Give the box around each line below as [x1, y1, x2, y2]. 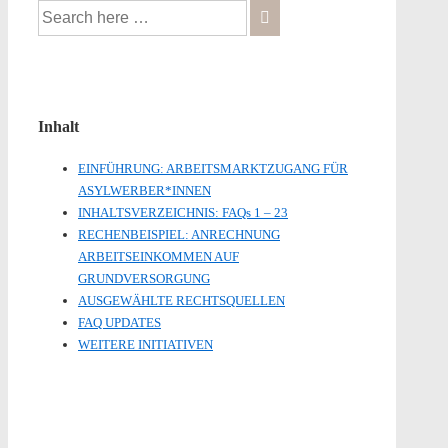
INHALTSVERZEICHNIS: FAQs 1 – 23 [78, 205, 288, 221]
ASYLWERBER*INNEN [78, 183, 211, 199]
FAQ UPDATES [78, 315, 161, 331]
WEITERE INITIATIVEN [78, 337, 213, 353]
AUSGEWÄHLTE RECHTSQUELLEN [78, 293, 285, 309]
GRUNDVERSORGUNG [78, 271, 210, 287]
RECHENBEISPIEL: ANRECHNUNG [78, 227, 280, 243]
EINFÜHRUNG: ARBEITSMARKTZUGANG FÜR [78, 161, 348, 177]
